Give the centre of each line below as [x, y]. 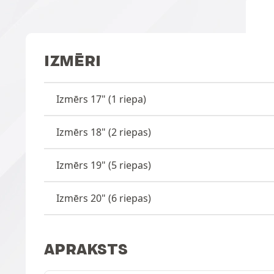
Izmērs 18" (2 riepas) [104, 132]
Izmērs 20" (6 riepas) [104, 198]
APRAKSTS [86, 249]
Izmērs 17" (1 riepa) [101, 99]
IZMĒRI [72, 61]
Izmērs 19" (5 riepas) [104, 165]
